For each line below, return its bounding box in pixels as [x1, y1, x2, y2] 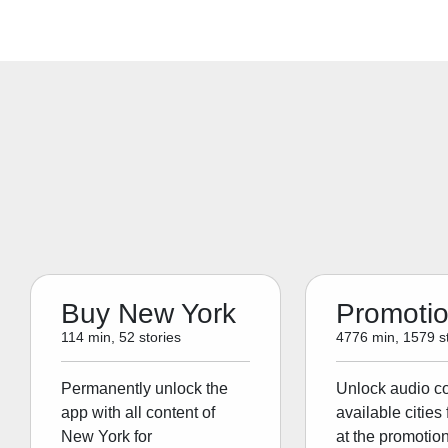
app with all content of [61, 404, 216, 422]
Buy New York [61, 298, 237, 330]
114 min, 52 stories [61, 330, 182, 346]
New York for [61, 428, 153, 446]
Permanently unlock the [61, 380, 229, 398]
